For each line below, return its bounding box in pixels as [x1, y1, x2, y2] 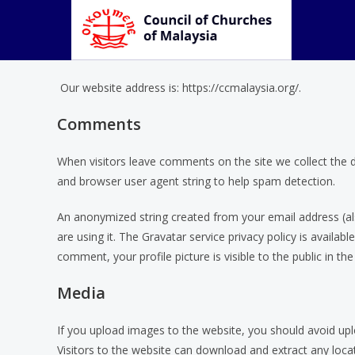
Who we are [57, 40, 147, 61]
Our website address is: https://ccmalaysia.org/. [60, 80, 301, 95]
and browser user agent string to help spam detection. [57, 174, 335, 189]
